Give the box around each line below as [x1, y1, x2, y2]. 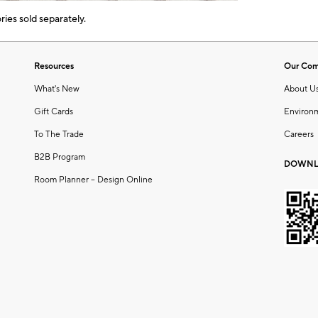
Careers [284, 128, 314, 140]
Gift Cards [34, 106, 73, 117]
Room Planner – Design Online [34, 174, 153, 185]
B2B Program [34, 151, 85, 163]
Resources [34, 60, 74, 72]
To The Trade [34, 128, 84, 140]
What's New [34, 83, 79, 94]
